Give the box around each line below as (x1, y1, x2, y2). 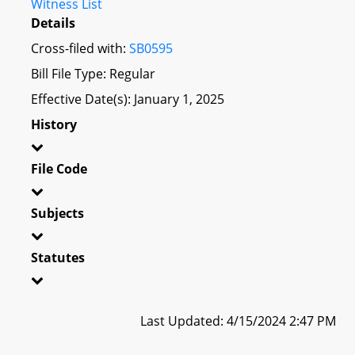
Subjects (31, 204, 84, 222)
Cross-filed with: (31, 39, 129, 57)
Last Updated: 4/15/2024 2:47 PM (140, 311, 336, 330)
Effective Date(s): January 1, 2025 (31, 90, 224, 108)
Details (31, 13, 75, 32)
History (31, 115, 77, 133)
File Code (31, 159, 87, 177)
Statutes (31, 248, 85, 266)
